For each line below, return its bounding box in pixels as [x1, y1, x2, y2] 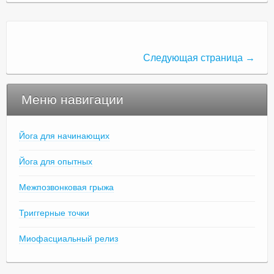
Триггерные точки [19, 207, 89, 218]
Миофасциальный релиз [19, 233, 118, 243]
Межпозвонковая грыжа [19, 182, 114, 192]
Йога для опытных [19, 156, 92, 166]
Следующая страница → [143, 52, 255, 63]
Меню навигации [21, 92, 124, 106]
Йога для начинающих [19, 130, 109, 141]
